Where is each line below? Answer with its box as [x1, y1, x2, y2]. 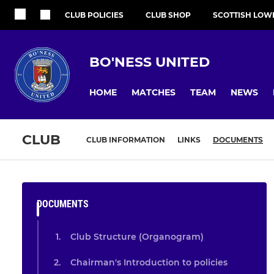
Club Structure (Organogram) [70, 231, 204, 243]
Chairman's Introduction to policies [70, 257, 228, 268]
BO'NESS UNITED [89, 53, 210, 70]
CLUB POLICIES [65, 10, 124, 20]
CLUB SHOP [146, 10, 191, 20]
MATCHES [131, 87, 176, 98]
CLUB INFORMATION [86, 135, 165, 145]
